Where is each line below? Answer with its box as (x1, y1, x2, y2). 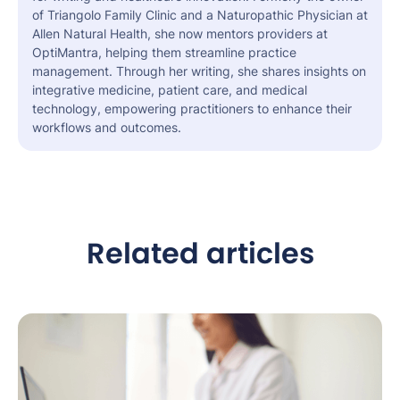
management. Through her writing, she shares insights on (32, 63, 366, 79)
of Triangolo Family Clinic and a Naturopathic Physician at (32, 7, 368, 23)
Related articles (86, 233, 314, 274)
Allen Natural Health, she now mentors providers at (32, 26, 328, 42)
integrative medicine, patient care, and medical (32, 82, 307, 98)
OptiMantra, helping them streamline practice (32, 45, 296, 61)
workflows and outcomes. (32, 120, 181, 136)
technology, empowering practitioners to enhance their (32, 101, 352, 117)
